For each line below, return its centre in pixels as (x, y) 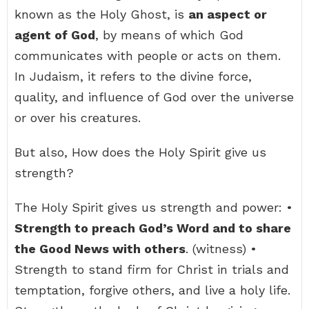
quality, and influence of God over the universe (154, 97)
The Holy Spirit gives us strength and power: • (153, 207)
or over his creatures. (78, 118)
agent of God (55, 35)
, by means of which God (169, 35)
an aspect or (228, 14)
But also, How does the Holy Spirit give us (140, 152)
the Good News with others (100, 249)
